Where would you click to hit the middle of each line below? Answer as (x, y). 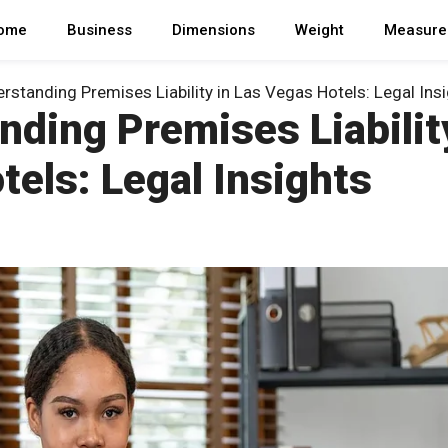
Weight (319, 30)
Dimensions (213, 30)
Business (99, 30)
